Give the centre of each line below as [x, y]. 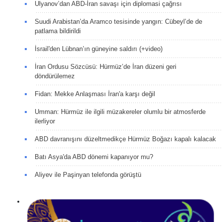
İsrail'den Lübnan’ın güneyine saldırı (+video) [99, 49]
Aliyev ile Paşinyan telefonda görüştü [88, 175]
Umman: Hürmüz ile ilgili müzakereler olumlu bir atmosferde [120, 112]
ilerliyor [45, 121]
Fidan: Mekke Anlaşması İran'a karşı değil [95, 94]
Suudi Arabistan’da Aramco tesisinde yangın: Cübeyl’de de [118, 22]
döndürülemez [55, 76]
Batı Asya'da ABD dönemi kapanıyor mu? [95, 157]
